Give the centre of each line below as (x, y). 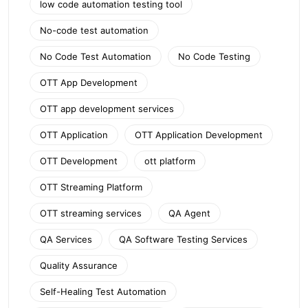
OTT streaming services (91, 213)
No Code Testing (214, 56)
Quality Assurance (79, 265)
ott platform (170, 161)
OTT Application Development (199, 134)
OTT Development (79, 161)
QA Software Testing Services (183, 239)
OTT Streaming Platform (91, 187)
